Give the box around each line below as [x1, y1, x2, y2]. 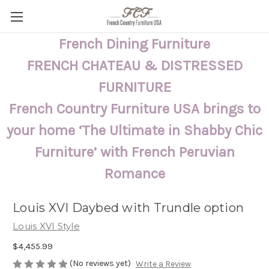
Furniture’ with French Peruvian [34, 144, 235, 160]
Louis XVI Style [13, 220, 80, 232]
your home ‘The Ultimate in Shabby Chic [7, 122, 262, 139]
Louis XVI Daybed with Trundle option [13, 201, 244, 216]
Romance [104, 165, 165, 182]
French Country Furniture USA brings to [8, 100, 261, 117]
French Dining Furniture [59, 35, 210, 52]
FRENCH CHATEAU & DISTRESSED [26, 57, 243, 74]
